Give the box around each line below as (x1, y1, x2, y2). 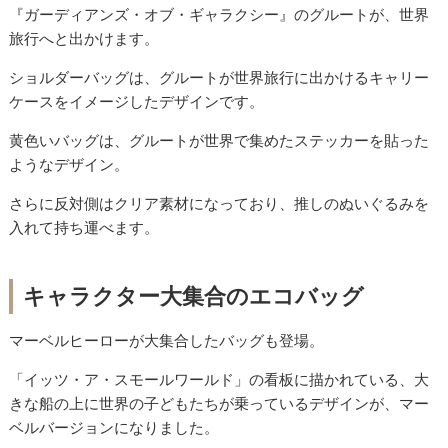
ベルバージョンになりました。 (9, 418, 220, 438)
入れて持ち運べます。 (9, 218, 160, 238)
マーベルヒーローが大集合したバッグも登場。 (9, 331, 325, 351)
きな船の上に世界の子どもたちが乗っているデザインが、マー (9, 394, 430, 414)
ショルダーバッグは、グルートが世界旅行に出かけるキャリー (9, 68, 430, 88)
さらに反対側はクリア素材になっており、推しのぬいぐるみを (9, 194, 430, 214)
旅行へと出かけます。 (9, 29, 160, 49)
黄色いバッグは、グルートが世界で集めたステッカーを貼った (9, 131, 430, 151)
